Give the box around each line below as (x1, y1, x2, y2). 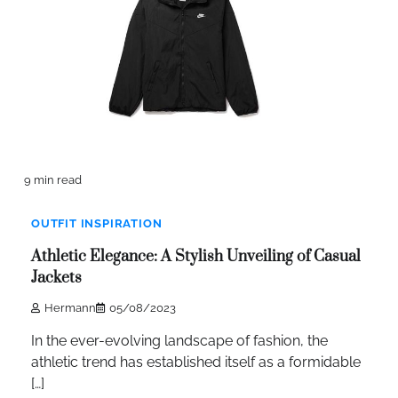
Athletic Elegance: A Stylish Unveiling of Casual (31, 246, 361, 267)
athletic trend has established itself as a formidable (31, 353, 361, 370)
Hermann (44, 300, 96, 314)
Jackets (31, 267, 82, 288)
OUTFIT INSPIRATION (31, 217, 163, 231)
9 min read (24, 173, 82, 187)
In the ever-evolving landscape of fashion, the (31, 331, 328, 349)
